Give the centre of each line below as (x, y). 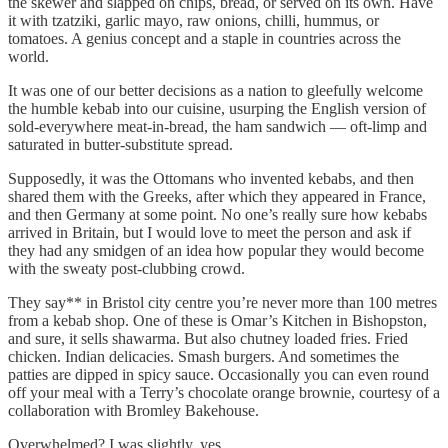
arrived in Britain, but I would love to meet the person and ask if (209, 232)
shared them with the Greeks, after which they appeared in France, (217, 196)
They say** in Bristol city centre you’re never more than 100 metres (222, 302)
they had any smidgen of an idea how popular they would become (216, 250)
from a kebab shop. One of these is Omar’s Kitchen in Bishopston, (217, 320)
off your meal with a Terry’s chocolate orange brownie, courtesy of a (224, 392)
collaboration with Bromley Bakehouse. (133, 410)
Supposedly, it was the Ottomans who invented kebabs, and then (211, 178)
